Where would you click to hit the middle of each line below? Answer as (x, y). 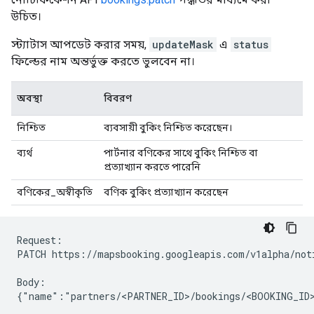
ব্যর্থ (25, 152)
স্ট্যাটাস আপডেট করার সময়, (80, 44)
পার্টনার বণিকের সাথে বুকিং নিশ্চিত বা (181, 152)
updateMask (183, 44)
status (251, 44)
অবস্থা (30, 98)
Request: (40, 240)
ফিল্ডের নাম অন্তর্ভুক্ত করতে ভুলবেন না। (103, 61)
